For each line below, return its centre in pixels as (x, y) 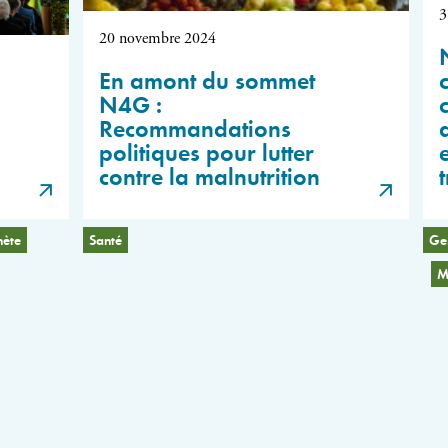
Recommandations (195, 126)
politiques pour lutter (207, 150)
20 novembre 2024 (158, 38)
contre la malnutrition (210, 174)
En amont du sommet (207, 78)
